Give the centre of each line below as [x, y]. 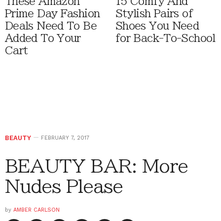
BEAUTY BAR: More [96, 166]
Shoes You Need [157, 26]
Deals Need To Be [51, 26]
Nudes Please [64, 186]
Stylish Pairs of [154, 13]
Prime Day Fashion [53, 13]
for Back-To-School [166, 38]
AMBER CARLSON [37, 210]
